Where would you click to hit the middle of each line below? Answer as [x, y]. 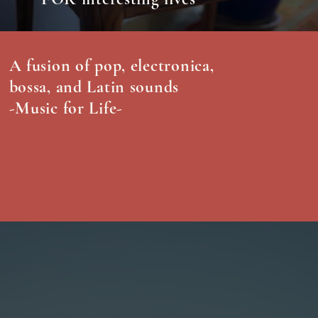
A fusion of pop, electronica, [111, 66]
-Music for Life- [66, 109]
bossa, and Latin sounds [96, 87]
